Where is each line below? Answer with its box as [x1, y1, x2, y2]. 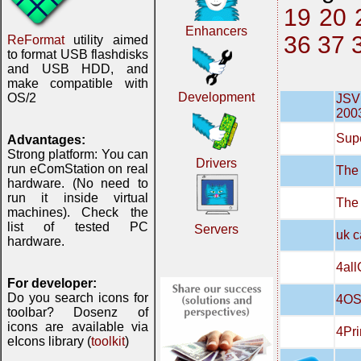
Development [178, 90, 255, 104]
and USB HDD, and [7, 62, 148, 76]
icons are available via [7, 320, 148, 334]
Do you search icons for [7, 291, 148, 305]
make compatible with [7, 77, 148, 90]
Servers [194, 222, 239, 236]
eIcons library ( [7, 334, 91, 348]
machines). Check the [7, 205, 148, 219]
